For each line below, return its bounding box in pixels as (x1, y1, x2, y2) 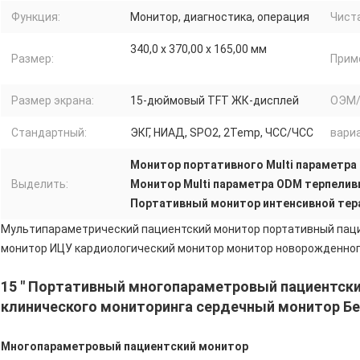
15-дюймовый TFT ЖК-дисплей (130, 94, 299, 108)
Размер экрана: (11, 94, 94, 108)
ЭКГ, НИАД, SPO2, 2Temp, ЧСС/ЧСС (130, 126, 313, 140)
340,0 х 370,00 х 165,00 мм (130, 43, 267, 56)
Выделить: (11, 178, 68, 191)
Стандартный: (11, 126, 87, 140)
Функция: (11, 10, 60, 24)
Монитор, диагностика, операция (130, 10, 309, 24)
